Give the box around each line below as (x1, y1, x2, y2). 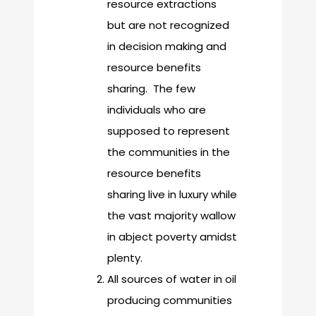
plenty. (107, 250, 142, 266)
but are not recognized (107, 18, 229, 33)
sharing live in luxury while (107, 187, 237, 202)
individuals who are (107, 102, 206, 118)
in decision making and (107, 39, 226, 54)
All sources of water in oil (107, 272, 236, 287)
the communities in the (107, 145, 230, 160)
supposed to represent (107, 123, 230, 139)
